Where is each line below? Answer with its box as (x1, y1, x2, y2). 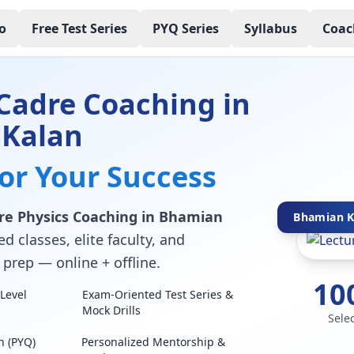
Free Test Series (31, 19, 127, 37)
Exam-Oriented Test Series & (82, 287, 234, 302)
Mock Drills (82, 303, 141, 318)
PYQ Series (152, 19, 219, 37)
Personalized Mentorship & (81, 334, 226, 349)
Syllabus (243, 19, 297, 37)
